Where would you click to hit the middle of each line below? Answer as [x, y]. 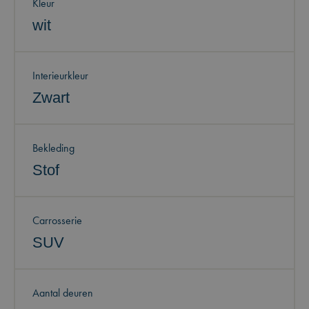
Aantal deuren [63, 293]
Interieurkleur [60, 76]
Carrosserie [57, 220]
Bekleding [53, 148]
